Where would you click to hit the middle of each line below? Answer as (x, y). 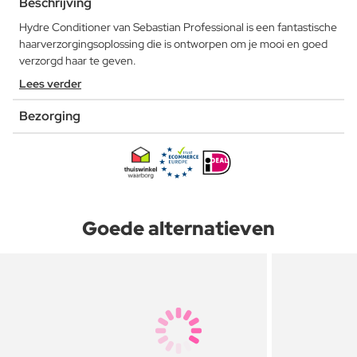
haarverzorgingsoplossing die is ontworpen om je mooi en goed (173, 43)
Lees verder (50, 83)
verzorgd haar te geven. (78, 60)
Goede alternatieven (178, 228)
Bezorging (50, 116)
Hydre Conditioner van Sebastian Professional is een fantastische (178, 27)
